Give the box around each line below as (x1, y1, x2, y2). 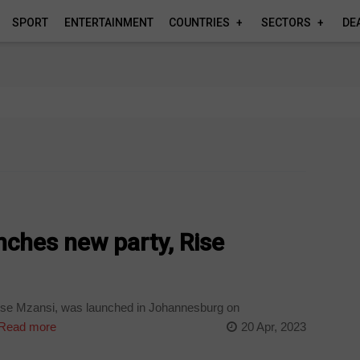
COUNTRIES (169, 16, 231, 29)
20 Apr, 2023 (240, 319, 306, 333)
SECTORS (261, 16, 311, 29)
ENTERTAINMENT (63, 16, 153, 29)
